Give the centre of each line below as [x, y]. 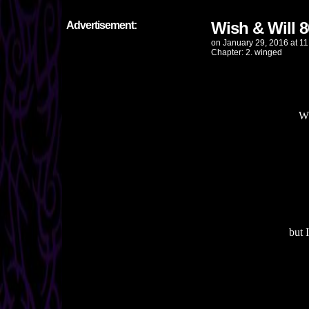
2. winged [264, 52]
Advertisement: [101, 25]
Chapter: [228, 52]
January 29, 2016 [256, 43]
